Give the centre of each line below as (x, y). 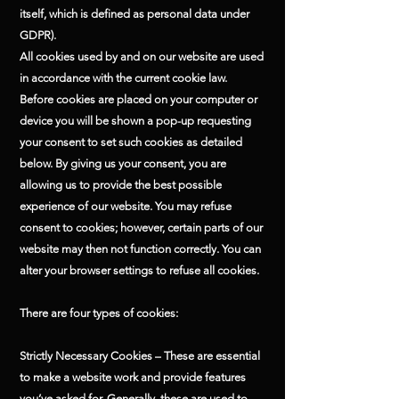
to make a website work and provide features (133, 377)
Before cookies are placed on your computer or (138, 99)
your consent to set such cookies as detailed (131, 142)
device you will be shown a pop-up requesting (135, 121)
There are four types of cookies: (99, 313)
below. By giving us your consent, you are (123, 163)
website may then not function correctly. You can (140, 249)
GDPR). (38, 35)
